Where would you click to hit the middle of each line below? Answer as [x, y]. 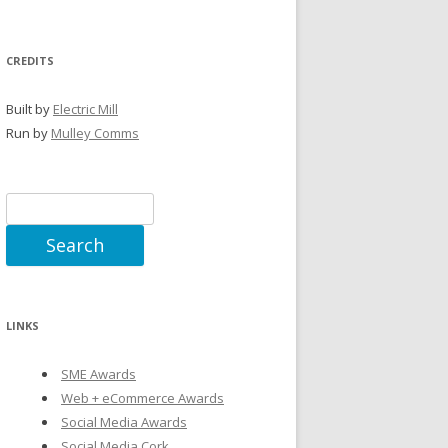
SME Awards [98, 374]
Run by [28, 133]
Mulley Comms [95, 133]
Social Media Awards [124, 422]
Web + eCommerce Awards [142, 398]
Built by [29, 109]
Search [26, 204]
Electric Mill [85, 109]
